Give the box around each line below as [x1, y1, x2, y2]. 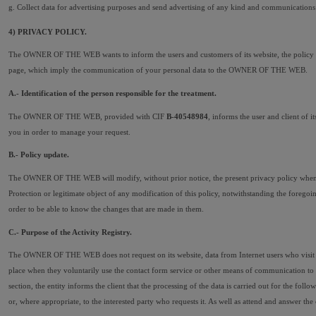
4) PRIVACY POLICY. [8, 27, 87, 36]
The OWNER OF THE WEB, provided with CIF [8, 111, 166, 121]
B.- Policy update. [8, 150, 69, 159]
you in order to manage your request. [8, 127, 130, 136]
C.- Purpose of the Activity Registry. [8, 227, 132, 236]
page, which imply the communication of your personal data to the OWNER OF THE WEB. [8, 66, 308, 75]
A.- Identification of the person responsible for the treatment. [8, 88, 217, 97]
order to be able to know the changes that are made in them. [8, 204, 204, 213]
